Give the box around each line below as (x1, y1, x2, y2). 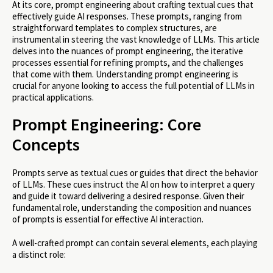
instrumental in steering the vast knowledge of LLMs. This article (12, 34, 260, 46)
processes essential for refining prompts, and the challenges (12, 57, 244, 69)
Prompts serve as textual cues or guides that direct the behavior (12, 167, 258, 179)
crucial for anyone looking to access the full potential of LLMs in (12, 80, 255, 92)
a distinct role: (12, 248, 66, 260)
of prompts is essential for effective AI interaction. (12, 213, 204, 225)
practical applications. (12, 91, 94, 104)
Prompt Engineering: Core (12, 113, 201, 136)
